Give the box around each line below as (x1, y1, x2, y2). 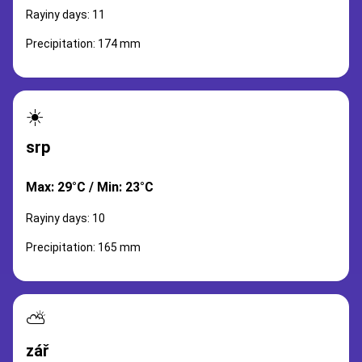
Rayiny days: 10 (26, 212, 105, 225)
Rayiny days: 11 (26, 8, 105, 21)
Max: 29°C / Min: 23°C (26, 179, 154, 195)
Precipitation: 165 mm (26, 241, 141, 254)
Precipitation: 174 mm (26, 37, 141, 50)
